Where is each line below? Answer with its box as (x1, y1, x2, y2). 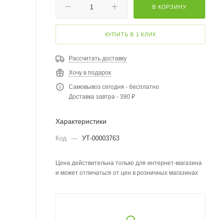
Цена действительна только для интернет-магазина (55, 159, 202, 166)
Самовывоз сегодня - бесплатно (69, 83, 159, 90)
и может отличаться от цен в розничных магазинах (55, 169, 198, 176)
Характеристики (55, 117, 107, 125)
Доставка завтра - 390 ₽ (69, 93, 135, 100)
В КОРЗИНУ (152, 3, 187, 10)
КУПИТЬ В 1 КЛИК (105, 31, 156, 37)
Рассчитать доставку (69, 55, 127, 62)
